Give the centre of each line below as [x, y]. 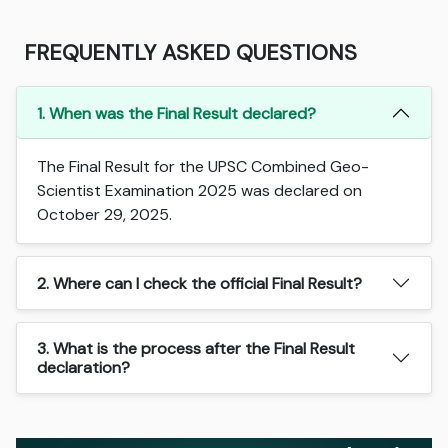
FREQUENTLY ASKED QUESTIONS [191, 53]
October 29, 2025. [105, 215]
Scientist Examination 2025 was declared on [200, 191]
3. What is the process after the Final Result [196, 349]
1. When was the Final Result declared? [177, 113]
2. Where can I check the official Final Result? [200, 283]
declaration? [84, 368]
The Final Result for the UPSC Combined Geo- [203, 167]
